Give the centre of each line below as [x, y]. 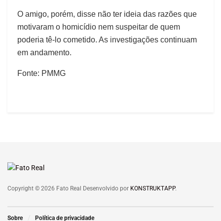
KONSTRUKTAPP [153, 188]
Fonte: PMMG [41, 73]
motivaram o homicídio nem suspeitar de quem [99, 27]
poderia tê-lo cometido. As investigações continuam [107, 39]
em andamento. [44, 52]
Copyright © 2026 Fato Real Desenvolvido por [69, 188]
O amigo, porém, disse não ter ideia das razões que [107, 14]
